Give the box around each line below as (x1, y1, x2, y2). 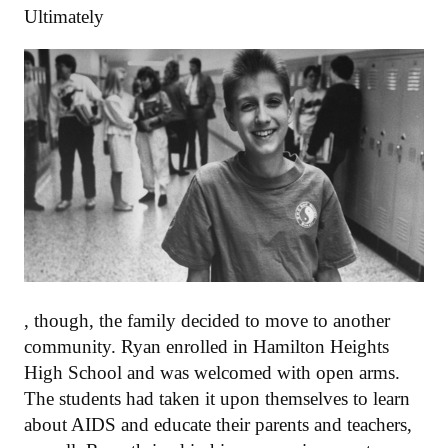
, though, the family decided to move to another (24, 309, 390, 331)
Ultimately (24, 6, 104, 28)
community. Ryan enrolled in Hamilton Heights (24, 335, 389, 357)
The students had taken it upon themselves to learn (24, 387, 410, 409)
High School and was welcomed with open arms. (24, 361, 400, 383)
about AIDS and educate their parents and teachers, (24, 413, 412, 435)
